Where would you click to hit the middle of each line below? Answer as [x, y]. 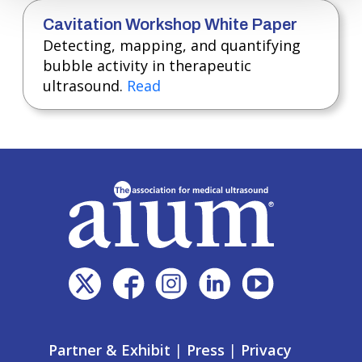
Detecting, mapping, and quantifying [172, 45]
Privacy [266, 349]
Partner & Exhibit [109, 349]
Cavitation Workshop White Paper [170, 24]
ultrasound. [85, 86]
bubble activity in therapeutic [147, 65]
